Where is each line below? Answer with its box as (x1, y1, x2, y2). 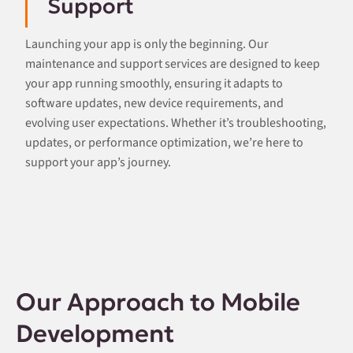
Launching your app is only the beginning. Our (25, 35, 269, 54)
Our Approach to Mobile (16, 287, 300, 318)
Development (16, 318, 174, 349)
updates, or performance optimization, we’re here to (25, 134, 303, 152)
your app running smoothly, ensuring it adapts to (25, 75, 283, 93)
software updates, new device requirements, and (25, 95, 284, 113)
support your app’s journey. (25, 154, 171, 172)
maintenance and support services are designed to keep (25, 55, 320, 73)
